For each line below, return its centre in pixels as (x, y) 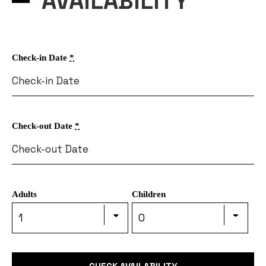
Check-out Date (43, 126)
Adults (24, 194)
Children (148, 194)
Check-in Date (41, 58)
